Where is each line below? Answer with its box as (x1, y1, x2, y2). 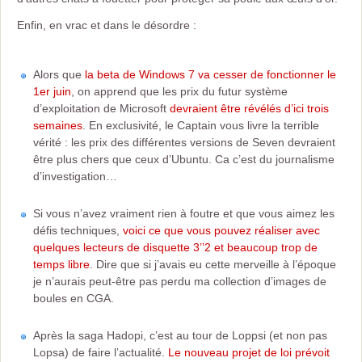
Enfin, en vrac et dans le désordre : (17, 19, 196, 32)
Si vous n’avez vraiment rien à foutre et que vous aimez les (33, 207, 335, 220)
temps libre (33, 258, 90, 271)
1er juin (33, 85, 71, 98)
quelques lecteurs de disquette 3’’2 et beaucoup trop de (33, 241, 318, 254)
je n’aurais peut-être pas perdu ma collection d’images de (33, 275, 326, 288)
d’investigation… (33, 170, 117, 183)
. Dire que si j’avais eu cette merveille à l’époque (90, 258, 336, 271)
